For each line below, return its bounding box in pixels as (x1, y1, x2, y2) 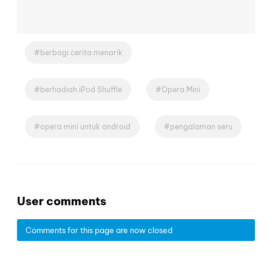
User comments (17, 193, 106, 208)
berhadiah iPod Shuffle (40, 84, 122, 94)
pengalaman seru (170, 121, 233, 131)
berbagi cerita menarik (40, 47, 123, 57)
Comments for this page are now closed (25, 225, 172, 236)
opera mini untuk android (40, 121, 131, 131)
